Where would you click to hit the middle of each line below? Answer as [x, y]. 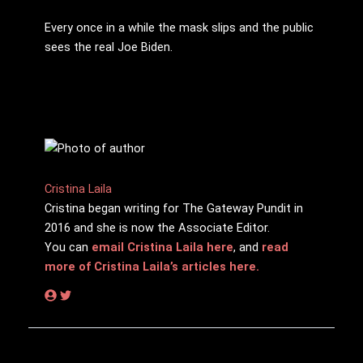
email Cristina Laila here [162, 247]
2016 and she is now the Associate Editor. [157, 227]
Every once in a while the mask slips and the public [179, 28]
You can [68, 247]
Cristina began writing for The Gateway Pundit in [174, 208]
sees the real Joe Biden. [109, 47]
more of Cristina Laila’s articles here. [152, 266]
